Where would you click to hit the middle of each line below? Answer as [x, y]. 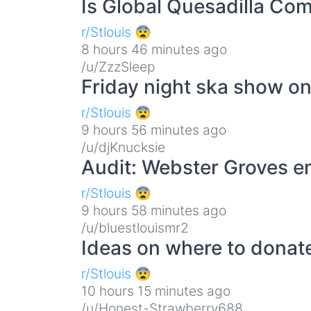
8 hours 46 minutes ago [154, 49]
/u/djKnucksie [123, 147]
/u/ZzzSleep [118, 66]
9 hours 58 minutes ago [154, 210]
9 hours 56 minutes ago [154, 129]
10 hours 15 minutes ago [156, 291]
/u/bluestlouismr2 [135, 227]
